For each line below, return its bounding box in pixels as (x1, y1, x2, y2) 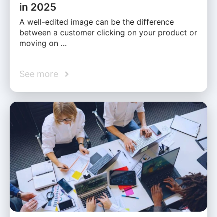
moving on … (19, 38, 67, 48)
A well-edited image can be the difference (19, 17, 174, 27)
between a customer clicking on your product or (19, 28, 197, 38)
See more (19, 69, 58, 79)
